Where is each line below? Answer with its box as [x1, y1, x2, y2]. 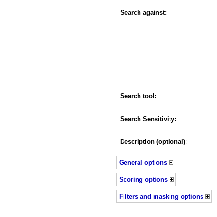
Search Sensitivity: [120, 115, 176, 123]
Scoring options [119, 175, 168, 183]
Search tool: [120, 92, 156, 100]
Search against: [120, 8, 167, 16]
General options [119, 158, 167, 166]
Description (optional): [120, 138, 187, 145]
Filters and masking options [119, 192, 203, 200]
